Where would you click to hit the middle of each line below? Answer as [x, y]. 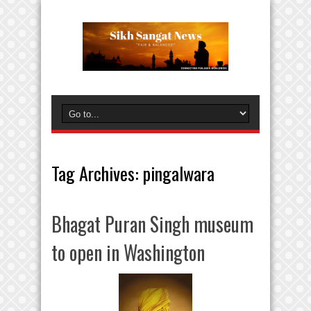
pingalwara [179, 173]
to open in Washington [128, 252]
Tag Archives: [97, 173]
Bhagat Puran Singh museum [152, 224]
